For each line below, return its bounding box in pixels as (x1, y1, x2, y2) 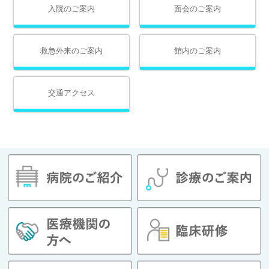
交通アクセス (47, 88, 95, 98)
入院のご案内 (47, 4, 95, 14)
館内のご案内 (174, 46, 222, 56)
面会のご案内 (174, 4, 222, 14)
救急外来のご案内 (40, 46, 103, 56)
